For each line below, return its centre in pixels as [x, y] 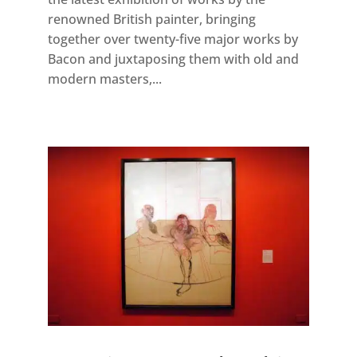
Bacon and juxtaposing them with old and [173, 59]
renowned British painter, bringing [151, 20]
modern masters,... [104, 79]
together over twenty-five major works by [173, 39]
